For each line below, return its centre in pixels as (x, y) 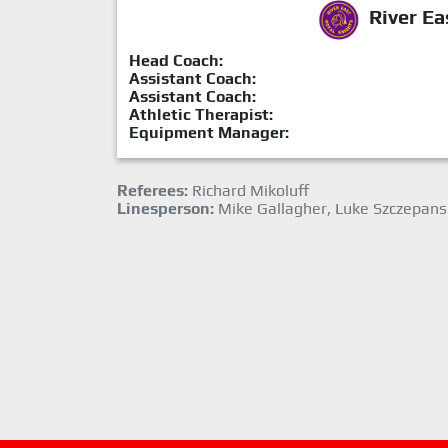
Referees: (152, 191)
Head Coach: (176, 61)
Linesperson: (165, 209)
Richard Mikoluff (249, 191)
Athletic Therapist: (201, 115)
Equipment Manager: (209, 133)
